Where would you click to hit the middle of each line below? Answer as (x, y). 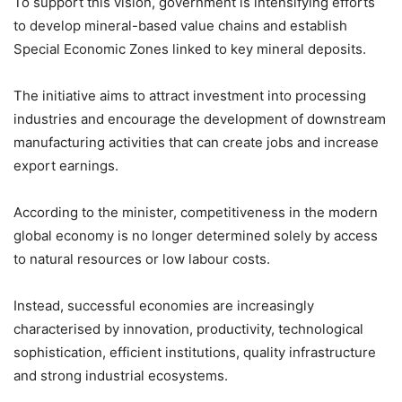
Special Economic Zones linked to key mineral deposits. (190, 48)
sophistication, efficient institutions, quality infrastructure (195, 352)
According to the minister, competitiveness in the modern (196, 212)
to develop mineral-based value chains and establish (180, 25)
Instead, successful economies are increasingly (164, 305)
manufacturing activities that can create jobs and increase (196, 142)
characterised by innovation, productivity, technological (188, 328)
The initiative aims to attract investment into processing (190, 95)
